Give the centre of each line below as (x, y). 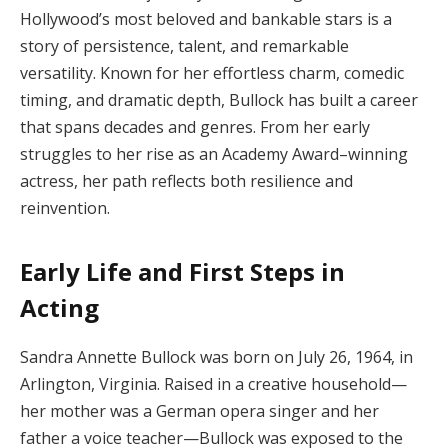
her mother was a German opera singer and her (199, 410)
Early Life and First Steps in (182, 271)
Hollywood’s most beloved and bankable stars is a (206, 18)
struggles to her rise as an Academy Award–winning (214, 153)
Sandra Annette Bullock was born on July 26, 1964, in (216, 356)
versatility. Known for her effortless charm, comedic (212, 72)
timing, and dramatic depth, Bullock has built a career (219, 99)
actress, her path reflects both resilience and (186, 180)
